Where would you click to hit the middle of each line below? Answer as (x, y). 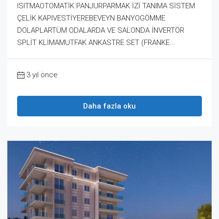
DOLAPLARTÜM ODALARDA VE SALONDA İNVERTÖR (101, 30)
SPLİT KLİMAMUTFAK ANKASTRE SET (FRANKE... (96, 42)
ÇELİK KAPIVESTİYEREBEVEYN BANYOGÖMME (91, 18)
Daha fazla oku (109, 106)
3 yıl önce (42, 75)
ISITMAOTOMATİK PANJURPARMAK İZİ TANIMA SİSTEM (106, 6)
